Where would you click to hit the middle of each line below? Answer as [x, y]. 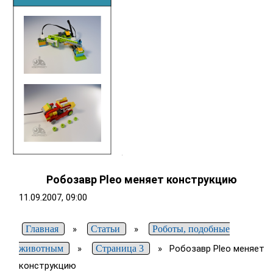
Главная [42, 229]
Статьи [105, 229]
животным [41, 249]
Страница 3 [119, 249]
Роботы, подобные [191, 229]
